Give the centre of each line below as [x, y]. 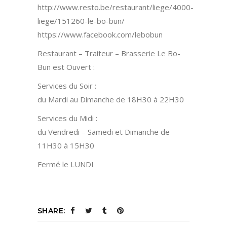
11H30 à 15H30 [66, 145]
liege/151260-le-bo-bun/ [81, 21]
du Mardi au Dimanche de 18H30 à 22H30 [111, 99]
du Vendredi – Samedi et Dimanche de [104, 132]
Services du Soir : [67, 86]
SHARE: [51, 211]
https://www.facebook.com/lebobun [100, 34]
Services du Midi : [67, 118]
